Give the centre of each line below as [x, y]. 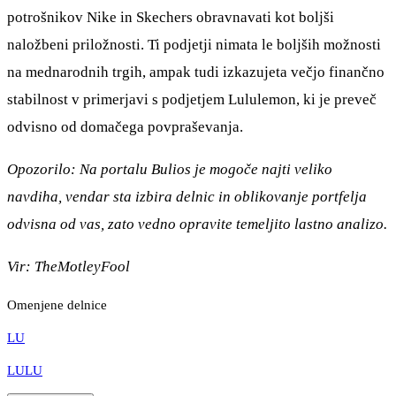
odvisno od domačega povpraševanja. [125, 126]
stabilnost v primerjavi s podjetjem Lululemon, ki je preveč [192, 99]
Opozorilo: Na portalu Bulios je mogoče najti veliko [170, 169]
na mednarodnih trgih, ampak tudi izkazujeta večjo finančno [196, 72]
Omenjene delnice [57, 305]
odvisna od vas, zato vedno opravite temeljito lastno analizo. [197, 224]
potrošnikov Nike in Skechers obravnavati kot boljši [171, 17]
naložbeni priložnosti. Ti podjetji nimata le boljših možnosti [194, 44]
